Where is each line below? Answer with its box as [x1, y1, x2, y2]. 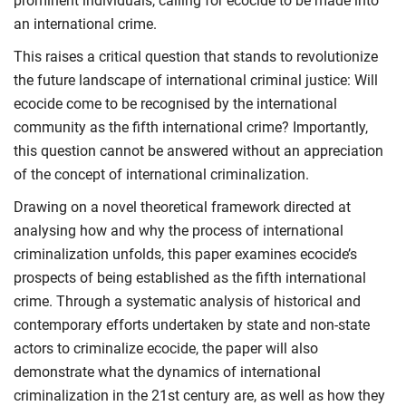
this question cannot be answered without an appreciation [14, 141, 383, 159]
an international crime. [14, 14, 157, 33]
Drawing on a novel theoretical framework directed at [14, 198, 351, 216]
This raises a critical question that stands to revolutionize [14, 47, 378, 65]
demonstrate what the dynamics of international [14, 362, 321, 381]
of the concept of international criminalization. [14, 165, 309, 183]
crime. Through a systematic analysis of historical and [14, 292, 361, 310]
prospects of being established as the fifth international [14, 268, 366, 286]
